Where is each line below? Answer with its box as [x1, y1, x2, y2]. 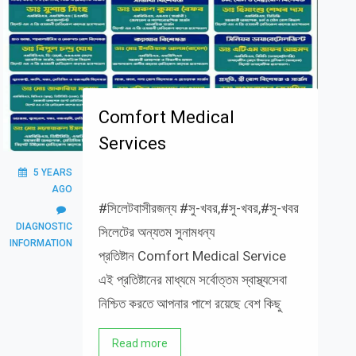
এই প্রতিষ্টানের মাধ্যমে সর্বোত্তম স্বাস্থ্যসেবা [98, 272, 287, 288]
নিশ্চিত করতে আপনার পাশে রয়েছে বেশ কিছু [98, 296, 281, 311]
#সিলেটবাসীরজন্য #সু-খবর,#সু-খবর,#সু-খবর [98, 200, 299, 216]
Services [98, 133, 166, 153]
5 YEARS [33, 167, 72, 178]
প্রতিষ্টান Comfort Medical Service [98, 248, 286, 264]
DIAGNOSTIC [15, 221, 72, 232]
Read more [111, 337, 168, 350]
